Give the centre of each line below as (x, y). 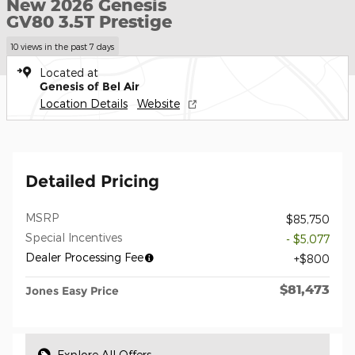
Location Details (84, 103)
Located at (69, 72)
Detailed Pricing (92, 181)
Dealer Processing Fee (84, 257)
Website (158, 103)
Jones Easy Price (72, 290)
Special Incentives (74, 237)
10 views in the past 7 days (63, 46)
